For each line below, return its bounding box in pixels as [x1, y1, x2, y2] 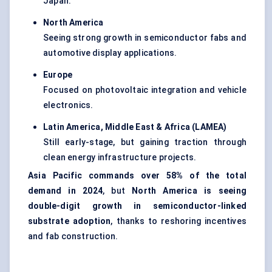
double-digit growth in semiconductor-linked [28, 201, 246, 211]
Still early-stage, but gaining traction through [43, 137, 246, 148]
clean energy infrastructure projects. [43, 152, 197, 163]
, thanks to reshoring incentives [110, 216, 246, 226]
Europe [43, 70, 73, 80]
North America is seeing [132, 186, 246, 196]
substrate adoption [28, 216, 111, 226]
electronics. [43, 100, 93, 110]
